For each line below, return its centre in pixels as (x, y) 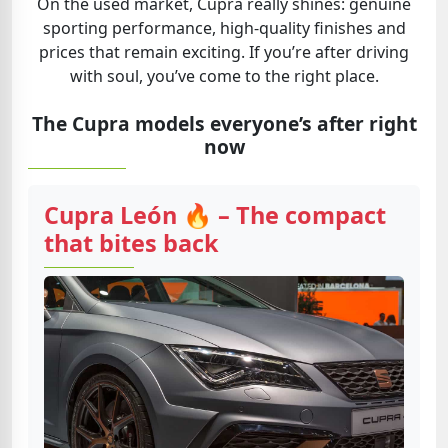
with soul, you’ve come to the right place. (224, 76)
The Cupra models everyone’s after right (224, 123)
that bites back (131, 243)
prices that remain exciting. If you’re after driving (224, 52)
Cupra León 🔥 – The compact (215, 215)
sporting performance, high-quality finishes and (224, 28)
